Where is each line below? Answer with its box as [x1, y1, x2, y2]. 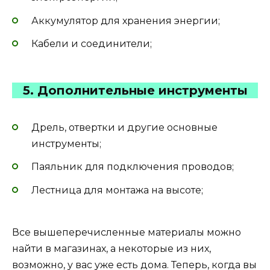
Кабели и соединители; [31, 37, 152, 49]
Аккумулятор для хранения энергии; [31, 14, 220, 27]
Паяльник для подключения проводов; [31, 161, 234, 173]
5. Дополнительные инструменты [22, 83, 248, 98]
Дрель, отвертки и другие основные [31, 122, 218, 134]
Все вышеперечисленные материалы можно [12, 226, 241, 238]
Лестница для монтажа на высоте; [31, 184, 203, 196]
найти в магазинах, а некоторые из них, [12, 242, 211, 254]
